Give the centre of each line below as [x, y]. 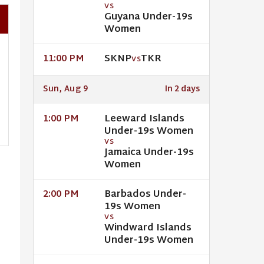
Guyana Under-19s [148, 17]
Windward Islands [148, 229]
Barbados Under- [145, 195]
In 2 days [182, 89]
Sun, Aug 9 [66, 89]
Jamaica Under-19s [149, 153]
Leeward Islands [144, 119]
